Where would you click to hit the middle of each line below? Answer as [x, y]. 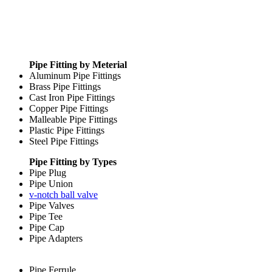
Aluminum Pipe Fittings [75, 75]
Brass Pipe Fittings [65, 86]
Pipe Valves [52, 205]
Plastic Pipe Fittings [67, 130]
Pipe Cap [47, 227]
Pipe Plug [48, 172]
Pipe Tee [46, 216]
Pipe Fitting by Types [73, 161]
